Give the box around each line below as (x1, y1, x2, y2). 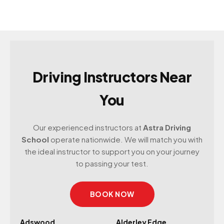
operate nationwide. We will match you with (49, 134, 202, 144)
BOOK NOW (89, 189, 134, 199)
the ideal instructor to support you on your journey (24, 146, 199, 156)
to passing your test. (75, 158, 148, 168)
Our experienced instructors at (33, 122, 143, 132)
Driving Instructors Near (32, 68, 192, 86)
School (21, 134, 49, 144)
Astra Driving (143, 122, 191, 132)
